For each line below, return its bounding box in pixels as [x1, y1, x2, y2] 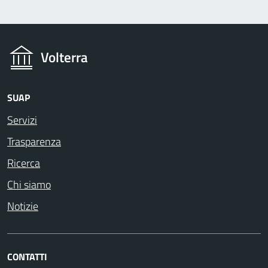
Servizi [7, 112, 37, 129]
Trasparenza [7, 133, 61, 150]
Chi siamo [7, 176, 51, 193]
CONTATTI [7, 249, 47, 264]
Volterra [41, 47, 88, 68]
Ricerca [7, 155, 40, 172]
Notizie [7, 198, 38, 215]
